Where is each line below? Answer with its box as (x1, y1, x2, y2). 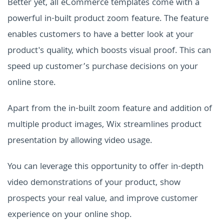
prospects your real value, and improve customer (7, 191, 198, 206)
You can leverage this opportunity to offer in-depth (7, 159, 203, 174)
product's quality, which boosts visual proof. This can (7, 43, 211, 58)
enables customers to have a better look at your (7, 27, 193, 42)
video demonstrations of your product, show (7, 175, 180, 190)
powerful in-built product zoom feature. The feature (7, 11, 208, 26)
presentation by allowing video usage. (7, 133, 152, 148)
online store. (7, 75, 55, 90)
